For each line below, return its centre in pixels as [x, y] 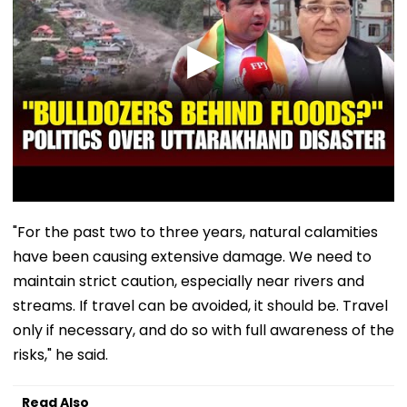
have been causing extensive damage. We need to [192, 256]
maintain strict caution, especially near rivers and [189, 281]
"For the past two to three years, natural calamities [195, 232]
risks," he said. [60, 354]
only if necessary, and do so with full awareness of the [203, 330]
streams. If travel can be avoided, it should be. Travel [200, 305]
